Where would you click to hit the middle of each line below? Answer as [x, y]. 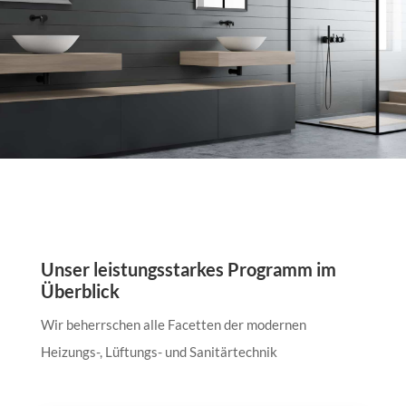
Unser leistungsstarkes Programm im [188, 269]
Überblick [80, 290]
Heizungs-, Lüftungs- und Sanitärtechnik [159, 351]
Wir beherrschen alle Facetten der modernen [173, 324]
